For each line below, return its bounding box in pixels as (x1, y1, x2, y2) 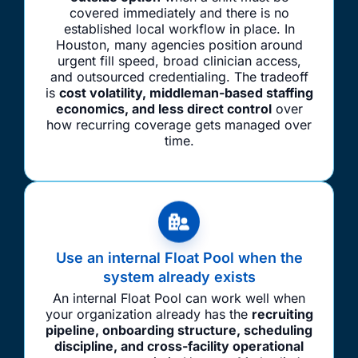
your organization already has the (45, 305, 252, 322)
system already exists (102, 268, 256, 285)
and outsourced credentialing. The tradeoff (50, 69, 308, 86)
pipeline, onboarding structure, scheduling (46, 321, 312, 338)
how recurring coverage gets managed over (46, 117, 312, 133)
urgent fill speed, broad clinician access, (57, 53, 301, 70)
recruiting (251, 305, 313, 322)
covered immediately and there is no (69, 5, 289, 22)
